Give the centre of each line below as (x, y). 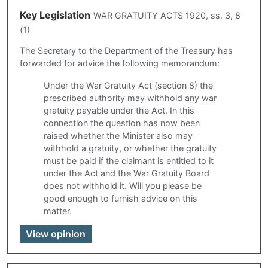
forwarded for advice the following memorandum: (120, 63)
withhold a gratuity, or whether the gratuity (130, 148)
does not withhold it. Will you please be (123, 185)
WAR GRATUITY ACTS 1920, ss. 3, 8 (167, 15)
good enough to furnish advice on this (121, 198)
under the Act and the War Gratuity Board (127, 173)
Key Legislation (55, 15)
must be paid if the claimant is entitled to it (129, 160)
